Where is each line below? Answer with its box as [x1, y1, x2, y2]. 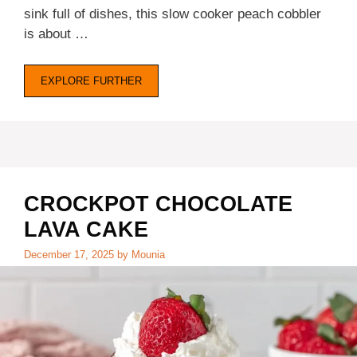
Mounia [131, 249, 165, 261]
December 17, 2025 [24, 249, 114, 261]
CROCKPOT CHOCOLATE [24, 191, 292, 216]
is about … [24, 26, 88, 42]
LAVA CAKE [24, 217, 148, 241]
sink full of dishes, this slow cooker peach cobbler [24, 6, 321, 22]
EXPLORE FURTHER [41, 74, 142, 87]
